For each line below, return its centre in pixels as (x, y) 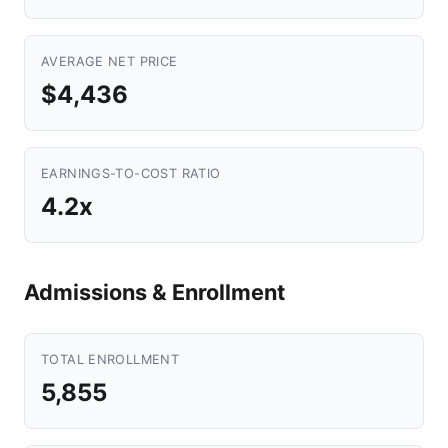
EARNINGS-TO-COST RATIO (131, 173)
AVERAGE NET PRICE (109, 61)
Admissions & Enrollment (154, 292)
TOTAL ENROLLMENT (110, 359)
